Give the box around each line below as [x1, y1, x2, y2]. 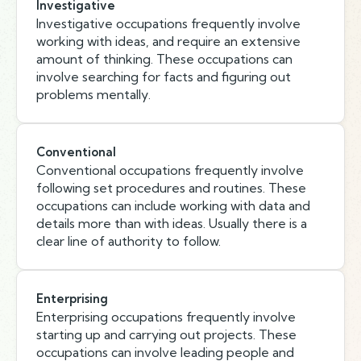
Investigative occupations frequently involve [36, 15, 301, 31]
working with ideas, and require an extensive [36, 33, 301, 49]
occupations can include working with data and [36, 197, 310, 214]
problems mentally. [36, 86, 151, 102]
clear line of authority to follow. [36, 233, 221, 249]
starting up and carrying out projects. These [36, 326, 297, 342]
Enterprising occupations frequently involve [36, 309, 296, 325]
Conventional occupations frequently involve [36, 162, 304, 178]
